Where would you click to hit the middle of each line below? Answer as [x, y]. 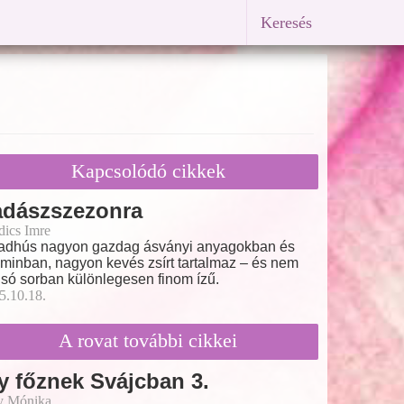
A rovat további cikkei [148, 340]
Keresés [286, 23]
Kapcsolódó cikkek [148, 170]
